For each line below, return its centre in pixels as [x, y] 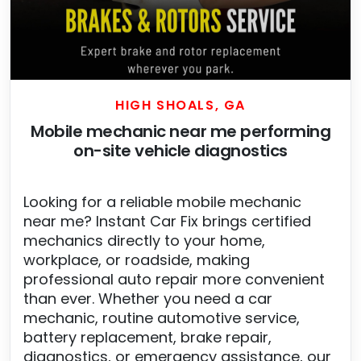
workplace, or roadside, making [137, 259]
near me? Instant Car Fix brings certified [167, 221]
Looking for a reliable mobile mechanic [162, 201]
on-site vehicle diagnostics [180, 150]
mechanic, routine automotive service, [162, 317]
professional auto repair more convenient [174, 279]
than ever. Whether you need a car [148, 298]
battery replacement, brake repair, [147, 337]
